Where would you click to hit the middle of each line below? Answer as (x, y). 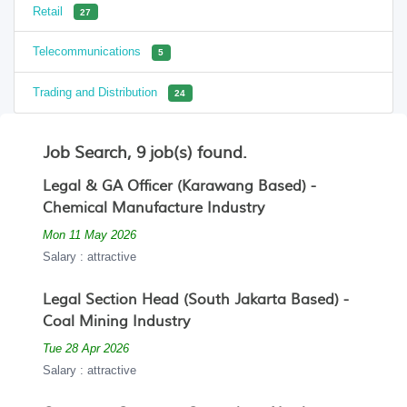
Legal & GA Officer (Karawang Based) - (179, 187)
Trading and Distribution (97, 93)
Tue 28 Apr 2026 (86, 349)
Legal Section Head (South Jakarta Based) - (196, 300)
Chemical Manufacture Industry (154, 208)
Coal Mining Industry (116, 322)
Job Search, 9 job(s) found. (145, 154)
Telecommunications (89, 52)
